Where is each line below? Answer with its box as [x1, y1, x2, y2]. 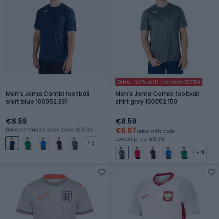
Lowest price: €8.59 [115, 135, 164, 143]
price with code [136, 127, 175, 135]
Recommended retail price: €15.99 [6, 126, 93, 133]
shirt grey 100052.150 [115, 97, 177, 106]
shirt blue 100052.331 [6, 97, 67, 106]
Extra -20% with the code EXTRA [117, 78, 200, 86]
